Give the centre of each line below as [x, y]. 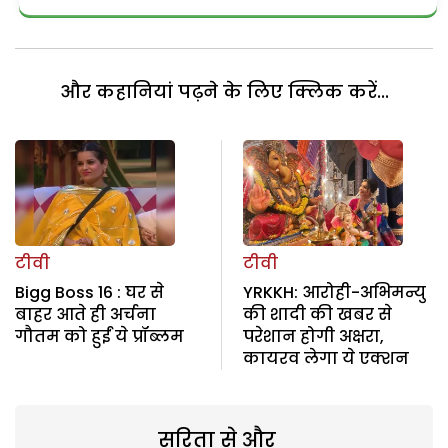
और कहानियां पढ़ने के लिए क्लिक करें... [224, 91]
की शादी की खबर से [317, 315]
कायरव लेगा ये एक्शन [325, 359]
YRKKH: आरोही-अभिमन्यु [334, 293]
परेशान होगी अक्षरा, [313, 337]
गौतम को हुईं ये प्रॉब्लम [99, 337]
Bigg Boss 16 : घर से [89, 293]
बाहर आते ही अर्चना [85, 315]
